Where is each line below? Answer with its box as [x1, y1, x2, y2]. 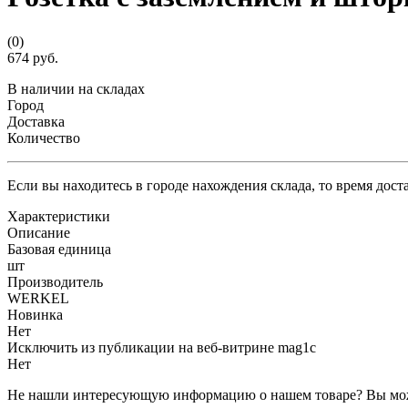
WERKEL [7, 290, 69, 306]
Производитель [7, 273, 103, 290]
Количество [7, 129, 80, 146]
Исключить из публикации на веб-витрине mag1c [7, 339, 316, 355]
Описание [7, 224, 70, 240]
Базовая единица [7, 240, 111, 257]
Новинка [7, 306, 63, 322]
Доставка [7, 113, 65, 129]
